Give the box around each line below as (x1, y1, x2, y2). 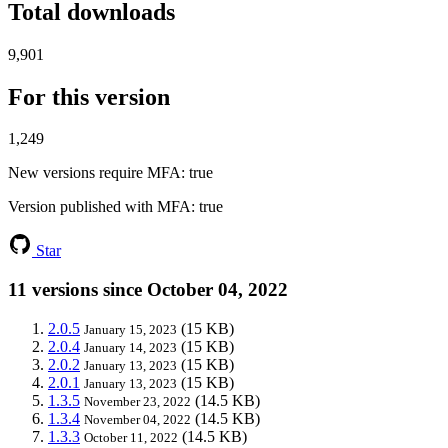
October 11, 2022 (84, 429, 178, 445)
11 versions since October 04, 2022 (8, 279, 288, 301)
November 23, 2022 (84, 393, 191, 409)
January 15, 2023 (84, 321, 177, 337)
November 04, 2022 (84, 411, 191, 427)
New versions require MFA (8, 164, 181, 182)
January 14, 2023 (84, 339, 177, 355)
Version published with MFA (8, 198, 191, 216)
